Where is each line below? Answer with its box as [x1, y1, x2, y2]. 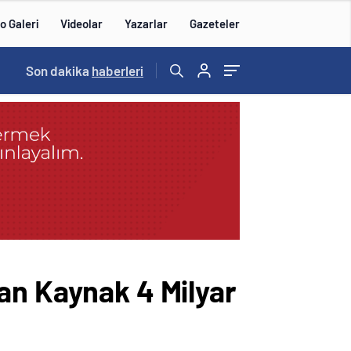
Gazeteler [190, 16, 240, 31]
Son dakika [26, 63, 92, 78]
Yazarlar [125, 16, 168, 31]
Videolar [60, 16, 103, 31]
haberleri [92, 63, 143, 78]
